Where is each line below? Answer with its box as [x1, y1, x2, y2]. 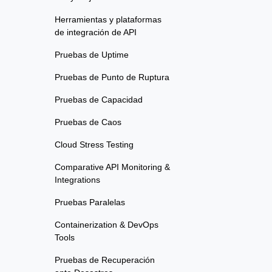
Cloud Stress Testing [55, 140, 134, 150]
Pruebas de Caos [55, 117, 121, 127]
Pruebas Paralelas [55, 197, 125, 208]
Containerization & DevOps [55, 220, 158, 230]
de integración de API [55, 27, 137, 38]
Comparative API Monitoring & [55, 162, 170, 172]
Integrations [55, 175, 100, 185]
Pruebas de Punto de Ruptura [55, 72, 169, 83]
